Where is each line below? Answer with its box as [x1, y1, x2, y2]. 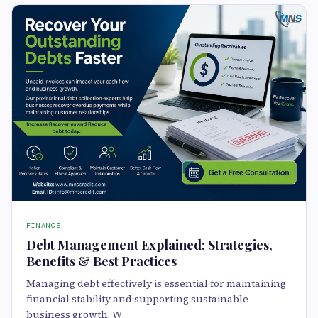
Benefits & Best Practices [26, 252, 177, 270]
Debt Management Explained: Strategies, [26, 236, 273, 253]
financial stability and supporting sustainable [26, 291, 248, 306]
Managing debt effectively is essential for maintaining [26, 275, 286, 290]
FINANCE [26, 220, 61, 230]
